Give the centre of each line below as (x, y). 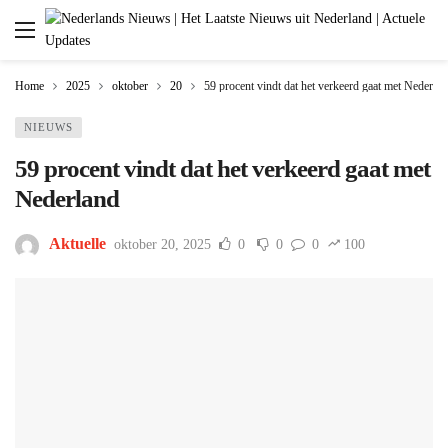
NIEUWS (48, 127)
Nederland (67, 198)
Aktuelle (77, 244)
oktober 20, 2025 (162, 245)
